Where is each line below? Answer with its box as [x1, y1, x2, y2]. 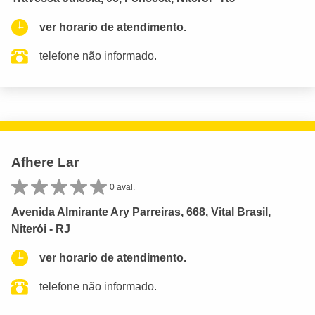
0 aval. [110, 182, 135, 193]
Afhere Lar [11, 155, 79, 170]
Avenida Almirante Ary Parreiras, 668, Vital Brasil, [11, 206, 271, 219]
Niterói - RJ [11, 223, 70, 236]
